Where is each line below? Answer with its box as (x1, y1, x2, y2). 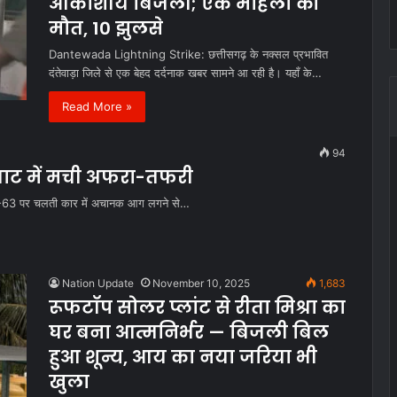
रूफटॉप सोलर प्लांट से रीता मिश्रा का (49, 294, 346, 320)
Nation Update (62, 276, 134, 290)
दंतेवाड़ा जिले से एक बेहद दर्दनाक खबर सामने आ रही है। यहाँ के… (49, 65, 322, 80)
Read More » (62, 98, 132, 113)
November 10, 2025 (152, 276, 250, 290)
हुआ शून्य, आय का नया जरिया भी (49, 344, 317, 370)
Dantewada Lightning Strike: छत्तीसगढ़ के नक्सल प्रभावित (49, 46, 328, 61)
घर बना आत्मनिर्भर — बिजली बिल (49, 319, 329, 345)
